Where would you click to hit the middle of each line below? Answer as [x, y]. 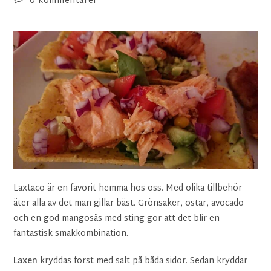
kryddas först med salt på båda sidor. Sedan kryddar [143, 261]
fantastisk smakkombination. [71, 233]
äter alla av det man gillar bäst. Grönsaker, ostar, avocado [129, 203]
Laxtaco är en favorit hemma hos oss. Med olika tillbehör [128, 188]
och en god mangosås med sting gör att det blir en [117, 218]
